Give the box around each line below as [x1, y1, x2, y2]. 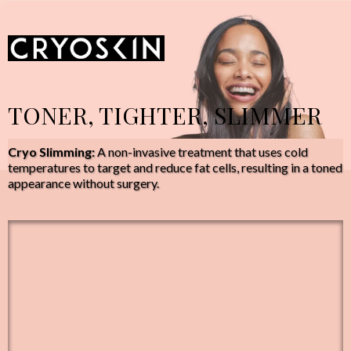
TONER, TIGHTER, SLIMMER [8, 100, 322, 132]
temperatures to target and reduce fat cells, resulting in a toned [8, 160, 342, 175]
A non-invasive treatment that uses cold [95, 144, 308, 160]
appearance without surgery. [8, 175, 159, 191]
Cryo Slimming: [8, 144, 95, 160]
